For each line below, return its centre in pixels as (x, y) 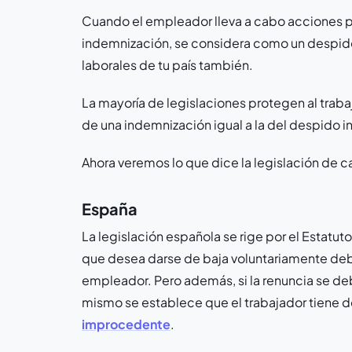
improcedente (126, 324)
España (110, 209)
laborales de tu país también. (167, 65)
